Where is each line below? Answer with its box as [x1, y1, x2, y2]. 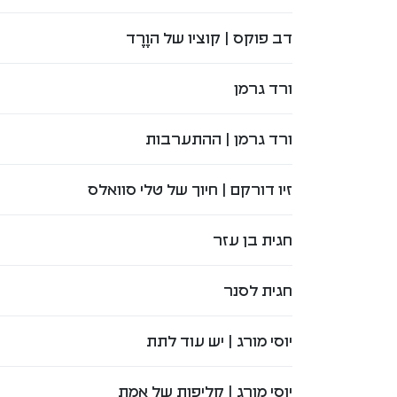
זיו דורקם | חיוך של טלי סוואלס [87, 180, 292, 198]
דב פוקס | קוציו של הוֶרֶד [125, 28, 292, 47]
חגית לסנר [222, 281, 292, 300]
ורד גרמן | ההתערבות [144, 129, 292, 148]
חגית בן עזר [212, 230, 292, 249]
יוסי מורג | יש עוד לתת [145, 331, 292, 350]
